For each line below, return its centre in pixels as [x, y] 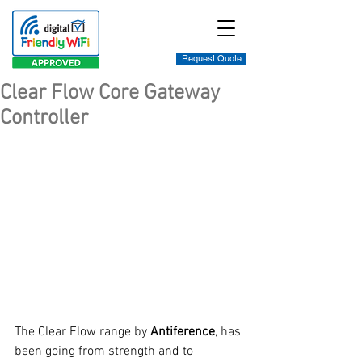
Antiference [183, 333]
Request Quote [211, 58]
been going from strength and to [105, 352]
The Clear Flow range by [82, 333]
